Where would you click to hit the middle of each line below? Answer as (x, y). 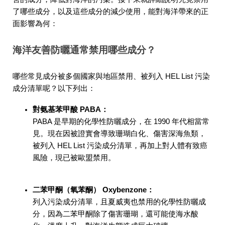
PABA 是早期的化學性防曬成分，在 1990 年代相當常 (121, 121)
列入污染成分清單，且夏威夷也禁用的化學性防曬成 (119, 202)
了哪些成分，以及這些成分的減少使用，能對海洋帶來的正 (110, 12)
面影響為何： (35, 24)
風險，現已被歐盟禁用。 (74, 157)
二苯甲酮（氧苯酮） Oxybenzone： (93, 190)
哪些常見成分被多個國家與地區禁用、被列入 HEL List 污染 (111, 76)
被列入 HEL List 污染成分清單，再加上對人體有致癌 (120, 145)
